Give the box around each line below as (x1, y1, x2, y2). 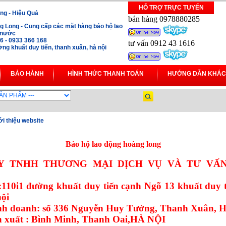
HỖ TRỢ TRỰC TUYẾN (138, 4, 204, 11)
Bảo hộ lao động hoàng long (65, 140, 161, 148)
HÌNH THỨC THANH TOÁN (67, 70, 144, 77)
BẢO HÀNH (11, 70, 44, 77)
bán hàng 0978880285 (128, 15, 200, 23)
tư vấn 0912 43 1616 (128, 39, 195, 47)
